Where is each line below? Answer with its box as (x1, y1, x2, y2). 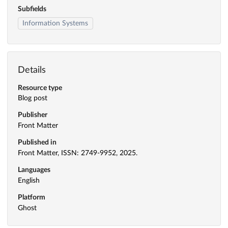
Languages (18, 166, 50, 174)
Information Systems (22, 19, 89, 27)
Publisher (18, 111, 47, 119)
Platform (18, 193, 45, 201)
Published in (18, 139, 56, 147)
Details (18, 65, 46, 75)
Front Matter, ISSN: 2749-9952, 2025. (18, 149, 137, 157)
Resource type (18, 84, 62, 92)
